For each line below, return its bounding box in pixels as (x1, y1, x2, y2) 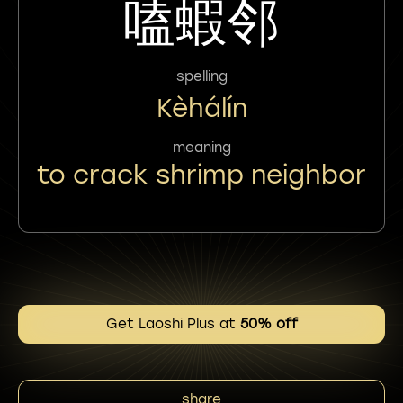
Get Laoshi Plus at (105, 316, 240, 332)
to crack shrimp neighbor (37, 158, 366, 190)
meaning (172, 139, 231, 156)
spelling (175, 67, 228, 85)
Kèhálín (156, 92, 247, 123)
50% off (239, 316, 298, 332)
